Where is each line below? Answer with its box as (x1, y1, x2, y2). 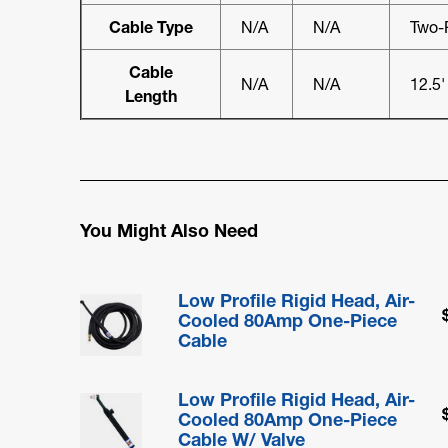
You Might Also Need (80, 219, 258, 242)
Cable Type (109, 16, 193, 37)
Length (125, 85, 177, 106)
